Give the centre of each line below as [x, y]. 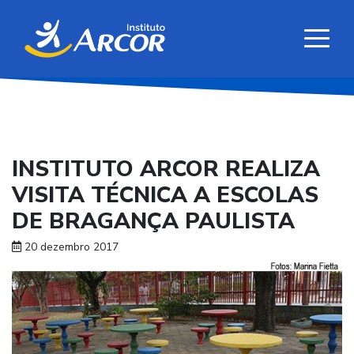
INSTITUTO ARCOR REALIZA [166, 169]
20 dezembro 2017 [70, 247]
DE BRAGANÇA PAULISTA [153, 222]
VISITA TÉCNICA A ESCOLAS [165, 196]
